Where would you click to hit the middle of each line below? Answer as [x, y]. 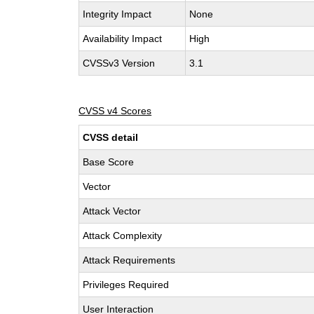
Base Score [109, 162]
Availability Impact [123, 39]
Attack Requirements [129, 260]
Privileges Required [126, 285]
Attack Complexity [123, 235]
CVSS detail [111, 137]
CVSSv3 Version [119, 63]
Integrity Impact [117, 14]
